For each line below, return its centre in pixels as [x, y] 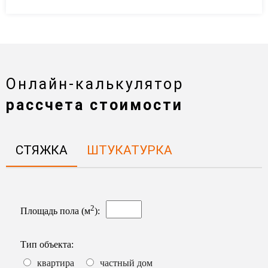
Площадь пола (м [55, 211]
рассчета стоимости [95, 105]
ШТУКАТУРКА [130, 150]
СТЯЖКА [42, 150]
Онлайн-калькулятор [95, 84]
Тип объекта [46, 244]
